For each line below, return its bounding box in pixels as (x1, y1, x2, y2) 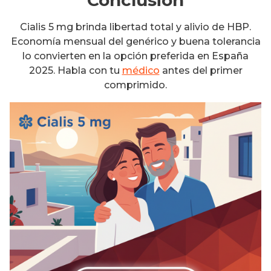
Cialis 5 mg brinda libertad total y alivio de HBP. (20, 21, 251, 33)
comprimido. (104, 79, 167, 91)
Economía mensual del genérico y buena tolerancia (10, 35, 261, 47)
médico (122, 64, 160, 76)
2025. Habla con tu (28, 64, 122, 76)
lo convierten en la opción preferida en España (22, 50, 249, 62)
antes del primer (159, 64, 243, 76)
